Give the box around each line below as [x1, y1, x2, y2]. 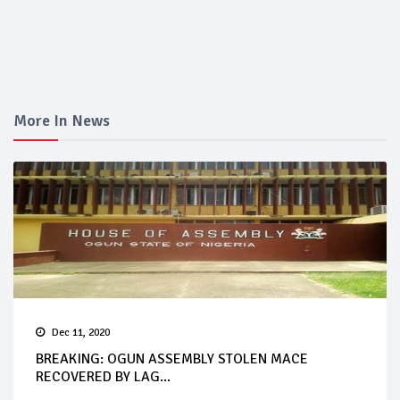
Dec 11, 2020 [52, 326, 110, 340]
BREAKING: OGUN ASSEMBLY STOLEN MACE [36, 350, 308, 369]
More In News [13, 111, 110, 131]
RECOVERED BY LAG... [36, 368, 171, 387]
